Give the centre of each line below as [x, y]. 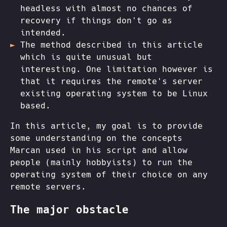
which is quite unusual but [86, 57]
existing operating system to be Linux [114, 93]
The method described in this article [111, 45]
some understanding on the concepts [96, 138]
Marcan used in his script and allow [99, 150]
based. [35, 105]
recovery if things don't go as [96, 20]
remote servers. [48, 186]
